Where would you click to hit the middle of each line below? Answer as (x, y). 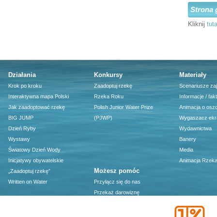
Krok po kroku (25, 86)
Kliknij (197, 24)
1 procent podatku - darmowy (128, 203)
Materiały (193, 75)
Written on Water (28, 182)
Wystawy (19, 139)
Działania (22, 75)
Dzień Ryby (22, 129)
